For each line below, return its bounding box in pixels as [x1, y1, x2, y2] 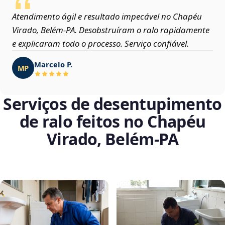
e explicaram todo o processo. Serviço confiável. [12, 38, 189, 50]
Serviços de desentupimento [3, 93, 222, 115]
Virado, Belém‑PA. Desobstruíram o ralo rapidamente [12, 24, 209, 36]
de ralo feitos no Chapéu [19, 110, 206, 133]
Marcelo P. [34, 59, 72, 69]
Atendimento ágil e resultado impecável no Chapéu [12, 11, 202, 23]
